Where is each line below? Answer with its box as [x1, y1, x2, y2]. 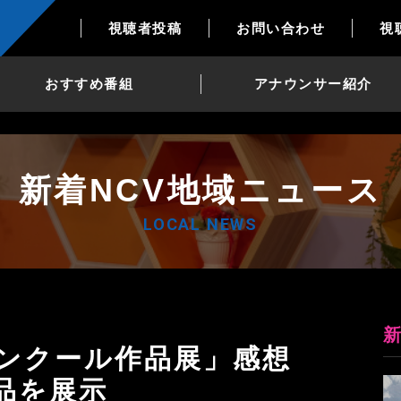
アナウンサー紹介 [253, 75, 372, 91]
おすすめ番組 [45, 75, 133, 91]
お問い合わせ [236, 20, 326, 36]
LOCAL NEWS [142, 214, 258, 234]
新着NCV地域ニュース [18, 171, 383, 209]
